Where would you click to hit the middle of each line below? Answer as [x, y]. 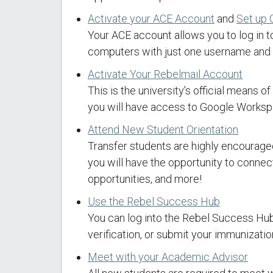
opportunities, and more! [146, 179]
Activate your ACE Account [151, 19]
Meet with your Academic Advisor [168, 257]
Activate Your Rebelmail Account [165, 74]
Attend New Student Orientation [163, 129]
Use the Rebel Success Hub [154, 201]
